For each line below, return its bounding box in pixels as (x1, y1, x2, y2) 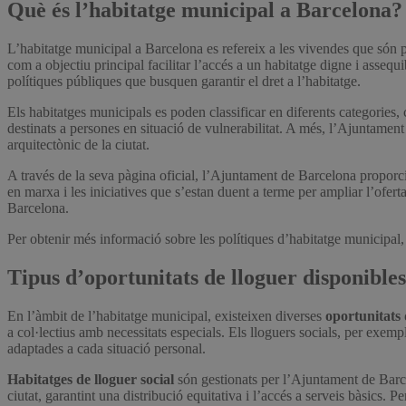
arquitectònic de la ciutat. (7, 136, 150, 152)
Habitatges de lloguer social (7, 371, 174, 387)
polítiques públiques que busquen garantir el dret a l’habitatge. (7, 72, 361, 89)
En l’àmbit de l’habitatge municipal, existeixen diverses (7, 307, 325, 324)
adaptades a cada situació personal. (7, 340, 206, 356)
